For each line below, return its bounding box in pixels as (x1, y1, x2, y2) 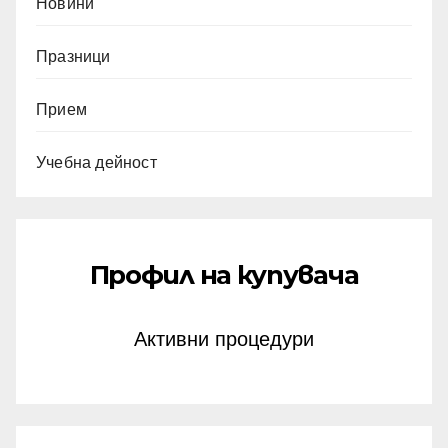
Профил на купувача (89, 258, 359, 291)
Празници (36, 47, 111, 65)
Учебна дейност (36, 153, 157, 171)
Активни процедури (134, 328, 314, 351)
